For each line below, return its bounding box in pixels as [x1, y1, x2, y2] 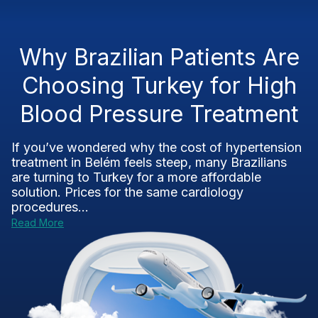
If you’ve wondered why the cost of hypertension [11, 140, 302, 155]
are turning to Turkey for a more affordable [11, 170, 261, 185]
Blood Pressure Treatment [19, 100, 299, 128]
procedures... [11, 199, 89, 214]
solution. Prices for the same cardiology [11, 185, 243, 199]
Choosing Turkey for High [21, 72, 297, 99]
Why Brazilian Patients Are [18, 43, 300, 71]
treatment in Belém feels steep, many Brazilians [11, 155, 287, 170]
